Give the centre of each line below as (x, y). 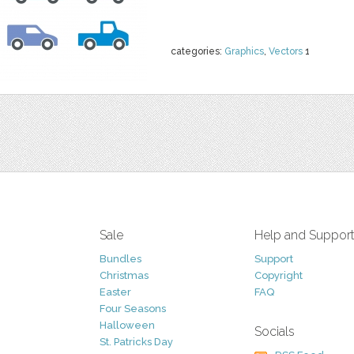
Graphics (244, 51)
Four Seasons (133, 309)
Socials (275, 331)
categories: (198, 51)
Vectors (286, 51)
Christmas (124, 275)
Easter (115, 292)
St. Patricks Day (136, 342)
